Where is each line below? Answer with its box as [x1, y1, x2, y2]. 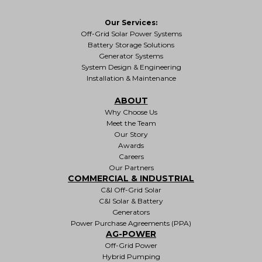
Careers [118, 151, 144, 161]
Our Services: [105, 18, 157, 27]
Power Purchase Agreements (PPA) [71, 218, 191, 227]
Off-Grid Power [105, 240, 157, 250]
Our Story [114, 129, 148, 139]
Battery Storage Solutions [88, 40, 174, 49]
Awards [118, 140, 144, 150]
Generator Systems [99, 51, 163, 60]
